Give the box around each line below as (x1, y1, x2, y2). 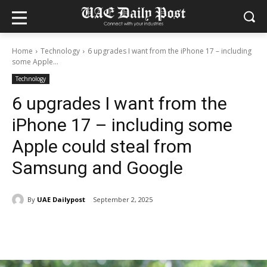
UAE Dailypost (37, 194, 85, 204)
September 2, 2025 (93, 195, 153, 204)
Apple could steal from (12, 136, 192, 157)
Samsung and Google (12, 157, 183, 178)
